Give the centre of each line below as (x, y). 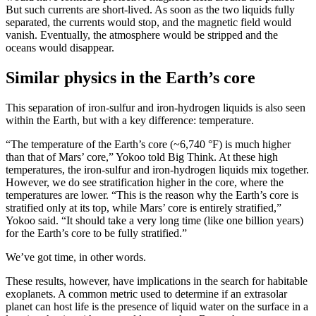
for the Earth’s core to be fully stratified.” (96, 233)
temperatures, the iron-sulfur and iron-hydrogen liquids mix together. (157, 170)
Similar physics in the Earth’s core (130, 78)
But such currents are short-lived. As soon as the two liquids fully (150, 10)
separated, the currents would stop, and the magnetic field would (148, 23)
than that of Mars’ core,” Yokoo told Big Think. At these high (142, 157)
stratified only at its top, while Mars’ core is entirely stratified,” (144, 208)
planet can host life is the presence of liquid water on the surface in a (157, 307)
